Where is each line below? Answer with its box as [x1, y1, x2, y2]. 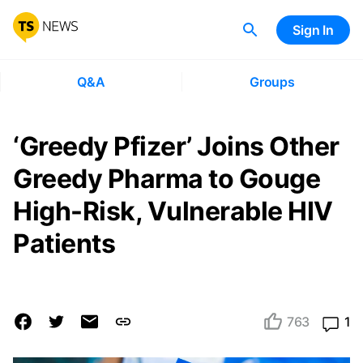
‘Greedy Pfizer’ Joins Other [13, 130, 340, 162]
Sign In [293, 21, 334, 38]
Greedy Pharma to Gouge [13, 163, 320, 194]
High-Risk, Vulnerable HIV [13, 195, 333, 227]
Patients [13, 228, 115, 259]
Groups [249, 74, 295, 90]
